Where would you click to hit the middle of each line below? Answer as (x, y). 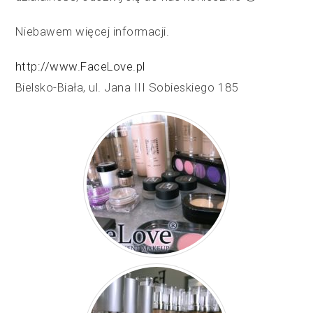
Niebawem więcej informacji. (92, 32)
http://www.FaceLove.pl (80, 67)
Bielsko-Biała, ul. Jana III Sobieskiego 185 (126, 88)
